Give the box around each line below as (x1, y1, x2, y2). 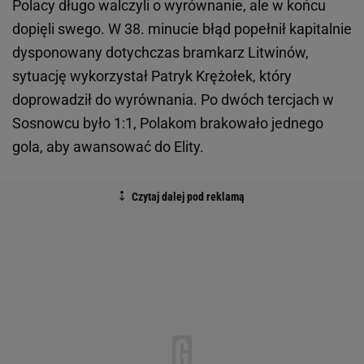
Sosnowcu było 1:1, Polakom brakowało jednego (12, 115, 323, 132)
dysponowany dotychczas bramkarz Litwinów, (12, 44, 309, 62)
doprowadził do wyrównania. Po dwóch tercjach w (12, 91, 334, 109)
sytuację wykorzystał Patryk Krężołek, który (12, 67, 292, 85)
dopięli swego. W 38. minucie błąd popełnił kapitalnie (12, 20, 352, 38)
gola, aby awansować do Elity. (12, 138, 207, 156)
